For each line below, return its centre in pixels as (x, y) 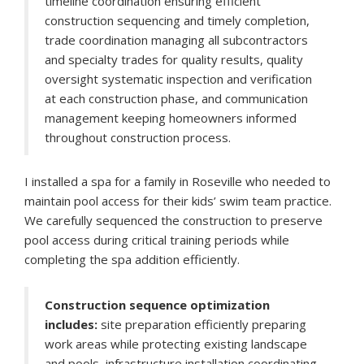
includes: (71, 325)
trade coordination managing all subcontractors (176, 40)
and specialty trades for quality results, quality (174, 60)
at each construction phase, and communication (176, 99)
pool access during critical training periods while (157, 240)
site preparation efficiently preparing (202, 325)
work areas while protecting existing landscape (176, 344)
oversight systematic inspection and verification (178, 79)
